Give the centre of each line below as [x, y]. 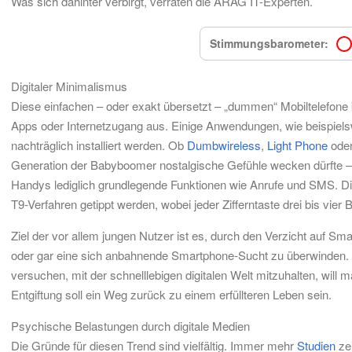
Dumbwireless [224, 145]
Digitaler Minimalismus [69, 86]
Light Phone [297, 145]
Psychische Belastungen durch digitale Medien [130, 326]
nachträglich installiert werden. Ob [99, 145]
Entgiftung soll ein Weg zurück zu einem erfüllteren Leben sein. [171, 294]
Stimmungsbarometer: [269, 43]
